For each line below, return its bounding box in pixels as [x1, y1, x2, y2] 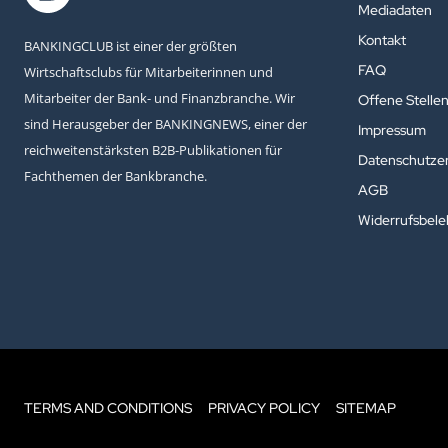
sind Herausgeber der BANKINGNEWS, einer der [24, 114, 307, 133]
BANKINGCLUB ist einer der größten [24, 36, 237, 55]
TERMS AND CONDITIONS [24, 399, 192, 418]
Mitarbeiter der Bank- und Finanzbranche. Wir [24, 88, 295, 107]
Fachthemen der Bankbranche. [24, 166, 207, 185]
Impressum [358, 121, 426, 140]
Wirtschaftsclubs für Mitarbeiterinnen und [24, 62, 273, 81]
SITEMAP [336, 399, 396, 418]
